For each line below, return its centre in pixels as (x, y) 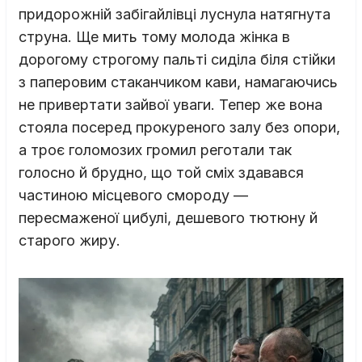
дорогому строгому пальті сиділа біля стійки (177, 59)
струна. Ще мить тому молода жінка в (154, 36)
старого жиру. (69, 240)
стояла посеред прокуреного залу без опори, (179, 127)
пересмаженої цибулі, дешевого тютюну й (168, 217)
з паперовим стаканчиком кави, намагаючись (178, 82)
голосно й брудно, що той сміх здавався (161, 172)
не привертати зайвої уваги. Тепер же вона (170, 104)
